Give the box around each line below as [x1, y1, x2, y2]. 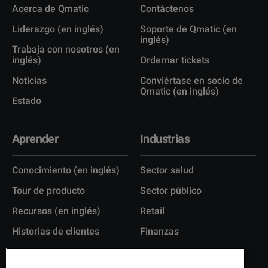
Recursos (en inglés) [12, 205, 100, 217]
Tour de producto [12, 184, 85, 196]
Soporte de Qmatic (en [140, 23, 237, 35]
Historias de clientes [12, 225, 99, 237]
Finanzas [140, 225, 179, 237]
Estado [12, 95, 41, 106]
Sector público [140, 184, 202, 196]
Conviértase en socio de [140, 74, 243, 86]
